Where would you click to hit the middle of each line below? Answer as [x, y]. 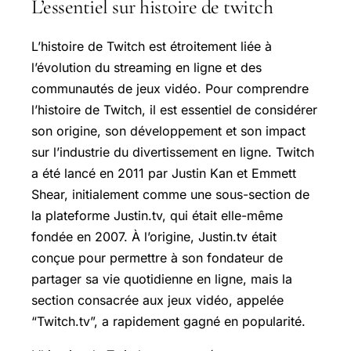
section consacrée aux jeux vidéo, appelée [157, 300]
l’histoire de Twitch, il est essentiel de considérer [174, 109]
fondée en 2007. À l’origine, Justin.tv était [154, 236]
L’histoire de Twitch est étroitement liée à [152, 46]
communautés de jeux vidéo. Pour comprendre [170, 88]
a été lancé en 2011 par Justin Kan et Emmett [164, 173]
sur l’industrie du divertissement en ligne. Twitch [173, 152]
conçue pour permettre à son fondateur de [157, 257]
